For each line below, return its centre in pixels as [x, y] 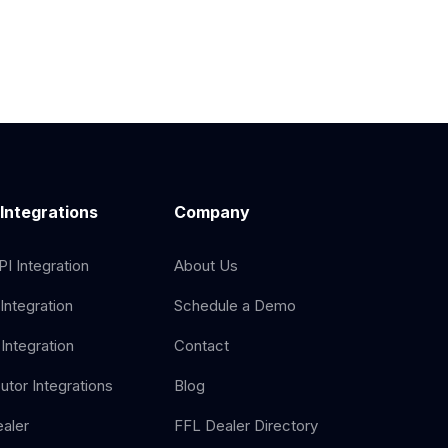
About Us [206, 265]
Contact [202, 345]
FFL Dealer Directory [246, 425]
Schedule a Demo [235, 305]
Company [212, 212]
